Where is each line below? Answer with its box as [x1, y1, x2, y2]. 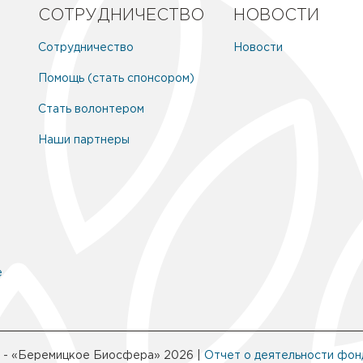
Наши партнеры [38, 135, 130, 145]
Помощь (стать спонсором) [38, 73, 194, 83]
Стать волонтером [38, 104, 144, 114]
